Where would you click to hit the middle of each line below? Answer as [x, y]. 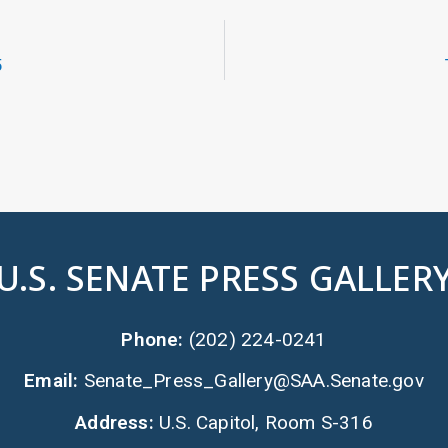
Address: [117, 422]
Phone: [155, 339]
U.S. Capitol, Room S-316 [266, 422]
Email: [54, 381]
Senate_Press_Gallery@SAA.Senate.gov [253, 381]
